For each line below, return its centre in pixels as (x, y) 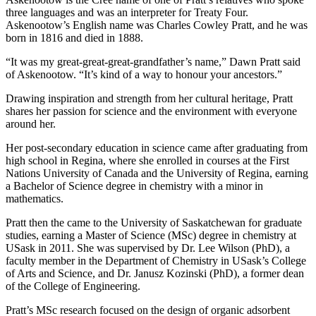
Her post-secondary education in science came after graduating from (157, 148)
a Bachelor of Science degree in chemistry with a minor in (134, 186)
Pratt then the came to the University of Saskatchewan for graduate (154, 223)
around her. (31, 124)
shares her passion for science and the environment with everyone (151, 111)
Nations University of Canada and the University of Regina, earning (157, 174)
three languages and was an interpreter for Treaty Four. (127, 13)
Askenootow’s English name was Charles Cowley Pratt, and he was (157, 25)
